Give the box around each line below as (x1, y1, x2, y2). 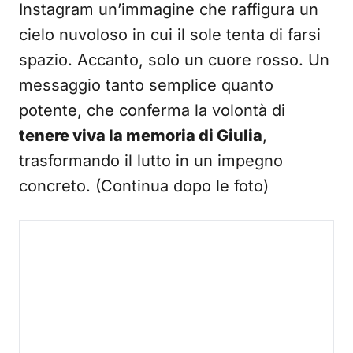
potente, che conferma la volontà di (19, 101, 285, 120)
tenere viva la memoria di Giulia (19, 126, 262, 145)
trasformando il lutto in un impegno (19, 151, 283, 170)
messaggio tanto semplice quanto (19, 76, 273, 95)
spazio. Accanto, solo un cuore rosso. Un (19, 50, 329, 69)
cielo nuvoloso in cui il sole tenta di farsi (19, 25, 321, 44)
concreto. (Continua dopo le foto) (19, 176, 269, 195)
